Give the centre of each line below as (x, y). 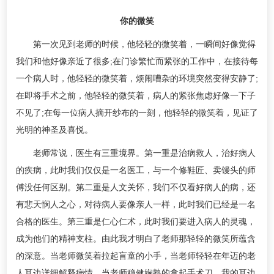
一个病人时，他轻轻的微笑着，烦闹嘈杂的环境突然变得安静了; (137, 78)
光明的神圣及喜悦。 (54, 130)
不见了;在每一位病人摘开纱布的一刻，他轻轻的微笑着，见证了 (137, 113)
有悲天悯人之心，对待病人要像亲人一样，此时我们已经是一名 (136, 204)
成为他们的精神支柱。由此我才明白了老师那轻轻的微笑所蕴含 (136, 239)
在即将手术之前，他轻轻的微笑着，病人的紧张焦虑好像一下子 (136, 95)
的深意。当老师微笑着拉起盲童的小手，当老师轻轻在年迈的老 (136, 256)
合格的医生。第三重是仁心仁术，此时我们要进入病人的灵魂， (136, 221)
